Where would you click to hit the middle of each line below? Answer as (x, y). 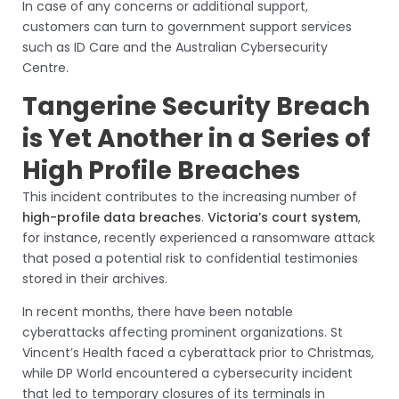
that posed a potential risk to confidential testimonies (190, 259)
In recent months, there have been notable (158, 312)
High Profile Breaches (161, 171)
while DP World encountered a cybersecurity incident (187, 374)
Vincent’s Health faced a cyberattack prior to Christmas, (198, 353)
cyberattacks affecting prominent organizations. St (183, 333)
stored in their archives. (95, 279)
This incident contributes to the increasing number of (190, 197)
